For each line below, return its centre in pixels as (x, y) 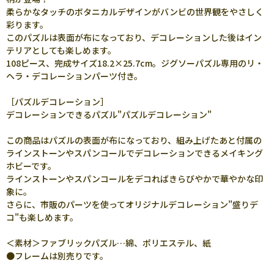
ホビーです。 (31, 166)
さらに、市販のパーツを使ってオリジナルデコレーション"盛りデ (132, 204)
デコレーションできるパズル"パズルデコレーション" (109, 114)
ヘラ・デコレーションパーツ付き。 (74, 76)
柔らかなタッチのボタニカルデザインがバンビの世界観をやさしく (135, 12)
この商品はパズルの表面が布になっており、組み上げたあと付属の (134, 140)
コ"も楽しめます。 (42, 217)
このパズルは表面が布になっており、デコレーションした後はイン (134, 37)
